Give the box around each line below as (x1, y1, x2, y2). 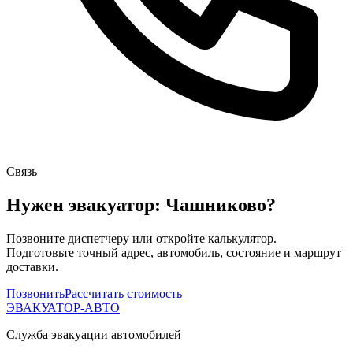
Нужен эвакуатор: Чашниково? (6, 194, 276, 215)
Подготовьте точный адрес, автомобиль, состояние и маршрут (6, 245, 341, 259)
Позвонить (6, 286, 65, 300)
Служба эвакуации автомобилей (6, 327, 181, 341)
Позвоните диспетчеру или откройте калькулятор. (6, 231, 277, 245)
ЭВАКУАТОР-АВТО (6, 300, 120, 314)
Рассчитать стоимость (65, 286, 182, 300)
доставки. (6, 259, 58, 273)
